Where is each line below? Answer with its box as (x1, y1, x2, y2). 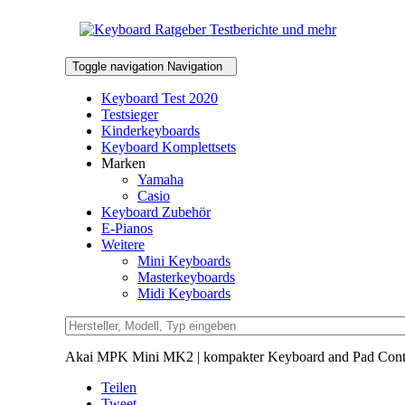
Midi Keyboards (137, 286, 231, 301)
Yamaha (137, 172, 184, 187)
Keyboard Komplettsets (101, 139, 236, 155)
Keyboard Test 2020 (101, 90, 218, 106)
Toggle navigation (72, 60, 164, 73)
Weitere (101, 237, 145, 252)
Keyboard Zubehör (101, 204, 211, 220)
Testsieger (101, 107, 158, 122)
